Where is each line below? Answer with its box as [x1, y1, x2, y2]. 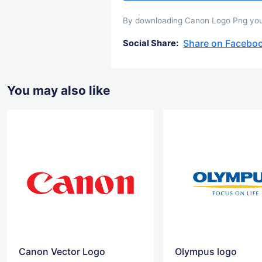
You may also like [7, 82, 110, 98]
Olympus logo [175, 245, 237, 257]
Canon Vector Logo [19, 245, 105, 257]
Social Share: [123, 38, 179, 49]
